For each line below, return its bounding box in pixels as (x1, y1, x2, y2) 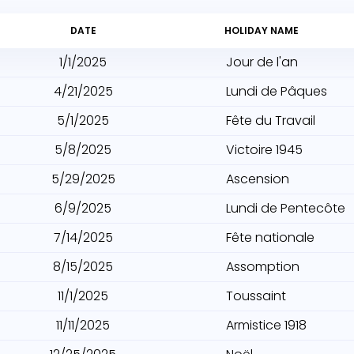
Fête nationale (226, 228, 314, 247)
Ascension (226, 170, 289, 188)
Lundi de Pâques (226, 82, 327, 100)
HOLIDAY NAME (224, 24, 299, 37)
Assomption (226, 258, 299, 276)
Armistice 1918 (226, 316, 307, 334)
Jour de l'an (226, 53, 298, 71)
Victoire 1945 (226, 141, 303, 159)
